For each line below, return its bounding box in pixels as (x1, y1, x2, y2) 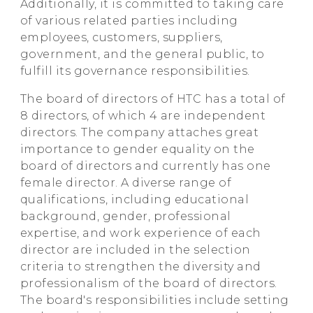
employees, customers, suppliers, (20, 30, 223, 44)
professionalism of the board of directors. (20, 276, 277, 290)
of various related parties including (20, 13, 238, 27)
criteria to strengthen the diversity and (20, 259, 261, 273)
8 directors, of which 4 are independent (20, 108, 266, 122)
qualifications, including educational (20, 192, 249, 206)
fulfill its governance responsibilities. (20, 64, 250, 78)
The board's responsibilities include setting (20, 293, 289, 307)
